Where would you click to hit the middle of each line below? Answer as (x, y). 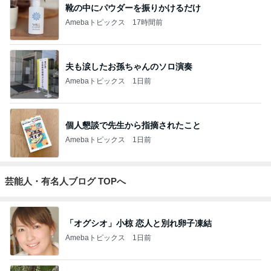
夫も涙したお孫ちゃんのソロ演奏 (129, 67)
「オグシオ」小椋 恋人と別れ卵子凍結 (139, 224)
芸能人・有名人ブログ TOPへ (65, 181)
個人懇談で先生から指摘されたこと (133, 126)
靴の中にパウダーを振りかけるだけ (133, 8)
